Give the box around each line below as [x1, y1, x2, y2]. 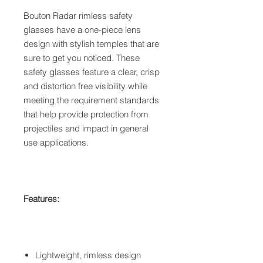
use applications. [23, 136, 89, 148]
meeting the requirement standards [23, 94, 159, 106]
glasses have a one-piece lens [23, 23, 141, 35]
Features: [23, 193, 59, 204]
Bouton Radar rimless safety [23, 9, 133, 21]
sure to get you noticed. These [23, 52, 140, 63]
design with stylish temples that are [23, 38, 159, 49]
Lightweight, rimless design [35, 249, 141, 261]
